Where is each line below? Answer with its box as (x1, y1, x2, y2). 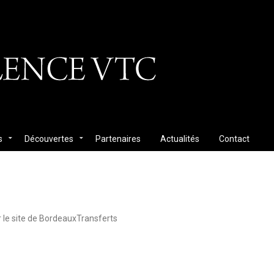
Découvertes (24, 134, 74, 144)
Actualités (160, 134, 200, 144)
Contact (219, 134, 250, 144)
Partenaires (95, 134, 141, 144)
